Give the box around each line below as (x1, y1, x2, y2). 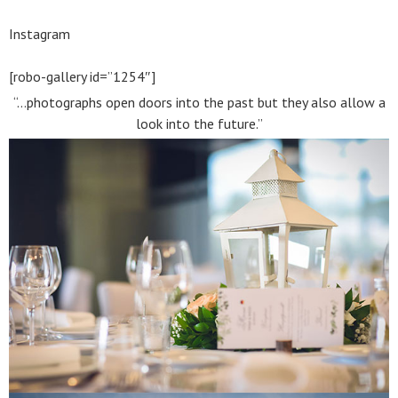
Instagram (9, 25, 70, 43)
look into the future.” (135, 115, 263, 132)
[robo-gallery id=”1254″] (9, 68, 155, 85)
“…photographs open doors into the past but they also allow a (12, 93, 386, 111)
